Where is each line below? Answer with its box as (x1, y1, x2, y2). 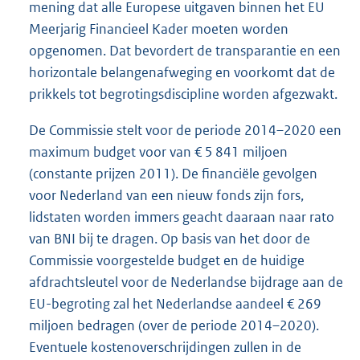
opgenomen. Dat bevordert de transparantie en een (29, 41, 341, 59)
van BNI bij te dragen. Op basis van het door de (29, 229, 310, 247)
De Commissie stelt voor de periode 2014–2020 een (29, 121, 342, 139)
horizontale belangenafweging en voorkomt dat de (29, 63, 335, 81)
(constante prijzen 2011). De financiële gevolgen (29, 164, 317, 182)
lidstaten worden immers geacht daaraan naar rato (29, 207, 334, 226)
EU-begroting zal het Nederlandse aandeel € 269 (29, 294, 321, 313)
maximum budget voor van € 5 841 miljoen (29, 142, 288, 161)
